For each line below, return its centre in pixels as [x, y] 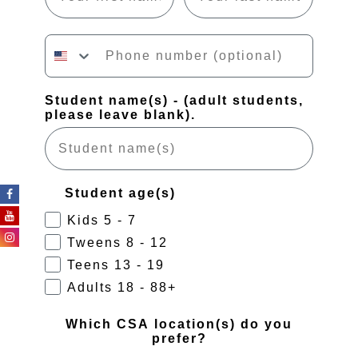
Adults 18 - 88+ [122, 287]
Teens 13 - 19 [116, 265]
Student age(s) [120, 193]
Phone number [99, 40]
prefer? [179, 338]
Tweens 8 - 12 [117, 242]
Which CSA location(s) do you [179, 324]
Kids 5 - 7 [102, 220]
